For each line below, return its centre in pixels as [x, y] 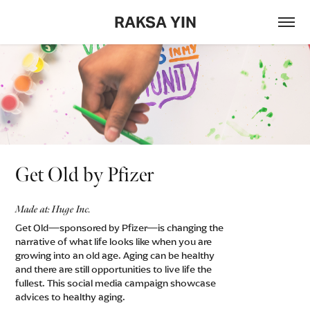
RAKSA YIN [155, 22]
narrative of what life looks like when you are [114, 242]
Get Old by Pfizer [85, 175]
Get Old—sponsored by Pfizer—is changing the [120, 228]
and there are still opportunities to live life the [114, 270]
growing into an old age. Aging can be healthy [115, 256]
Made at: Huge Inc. [53, 209]
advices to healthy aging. [72, 297]
